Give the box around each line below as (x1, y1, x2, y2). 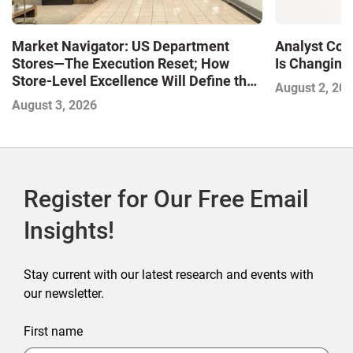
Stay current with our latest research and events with (24, 267, 314, 283)
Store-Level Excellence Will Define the (12, 72, 255, 90)
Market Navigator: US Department (12, 38, 229, 55)
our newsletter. (24, 286, 104, 302)
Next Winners (12, 90, 98, 107)
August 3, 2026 (12, 98, 97, 113)
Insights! (24, 217, 114, 245)
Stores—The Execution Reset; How (12, 55, 229, 72)
